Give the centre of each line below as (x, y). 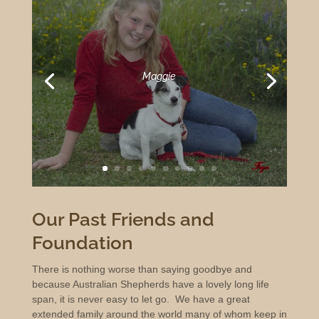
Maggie (159, 76)
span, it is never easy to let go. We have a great (141, 299)
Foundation (82, 243)
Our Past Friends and (123, 220)
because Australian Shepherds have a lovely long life (150, 284)
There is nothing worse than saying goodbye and (142, 270)
